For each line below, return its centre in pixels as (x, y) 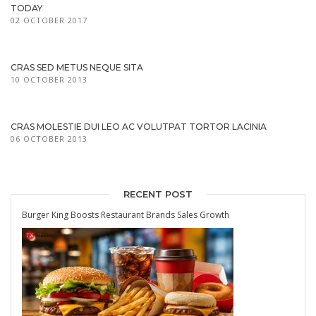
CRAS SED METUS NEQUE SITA (77, 67)
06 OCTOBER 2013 (49, 138)
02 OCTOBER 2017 (49, 20)
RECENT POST (158, 194)
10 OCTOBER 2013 (49, 79)
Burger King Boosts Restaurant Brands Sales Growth (126, 214)
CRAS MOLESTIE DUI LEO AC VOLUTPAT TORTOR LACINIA (139, 126)
